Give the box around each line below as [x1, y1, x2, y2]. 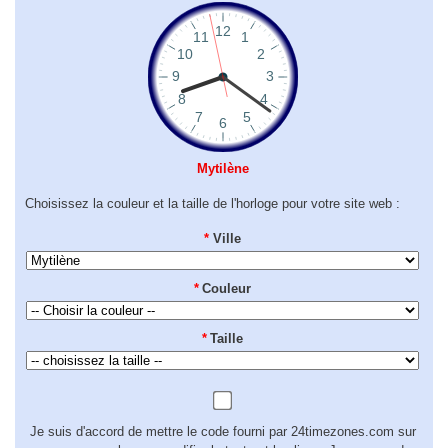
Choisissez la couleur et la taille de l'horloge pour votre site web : [25, 196, 400, 212]
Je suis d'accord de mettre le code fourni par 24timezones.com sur [29, 424, 416, 440]
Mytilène [196, 160, 249, 176]
